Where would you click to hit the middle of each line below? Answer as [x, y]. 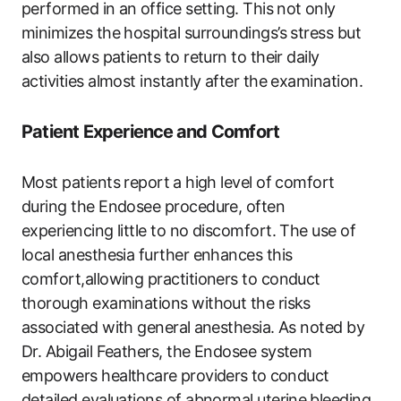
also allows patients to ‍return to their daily [171, 57]
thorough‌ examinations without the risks [166, 303]
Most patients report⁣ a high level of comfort [178, 183]
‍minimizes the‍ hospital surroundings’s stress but [192, 33]
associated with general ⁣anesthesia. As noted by [193, 328]
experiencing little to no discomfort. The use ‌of [189, 231]
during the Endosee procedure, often [154, 207]
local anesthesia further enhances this [157, 255]
